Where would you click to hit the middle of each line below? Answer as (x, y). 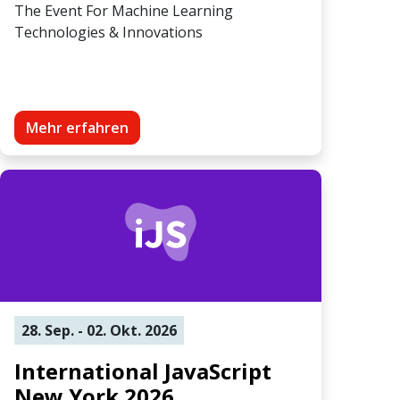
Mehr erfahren (77, 127)
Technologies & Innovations (108, 32)
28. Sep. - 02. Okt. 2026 (99, 330)
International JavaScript (143, 371)
